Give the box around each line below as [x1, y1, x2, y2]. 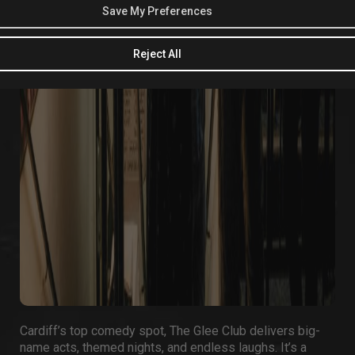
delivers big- [246, 323, 320, 338]
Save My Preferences [102, 4, 212, 17]
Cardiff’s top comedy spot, [20, 323, 170, 338]
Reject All [133, 47, 181, 60]
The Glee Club [170, 323, 246, 338]
